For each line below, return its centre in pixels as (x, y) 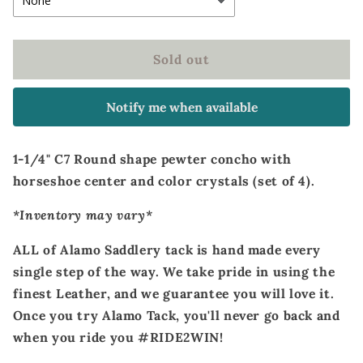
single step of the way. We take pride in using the (174, 272)
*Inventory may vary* (83, 215)
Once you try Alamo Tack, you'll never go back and (176, 316)
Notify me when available (181, 107)
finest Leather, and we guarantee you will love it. (173, 294)
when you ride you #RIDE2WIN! (120, 337)
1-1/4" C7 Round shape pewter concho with (152, 158)
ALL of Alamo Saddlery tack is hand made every (167, 250)
